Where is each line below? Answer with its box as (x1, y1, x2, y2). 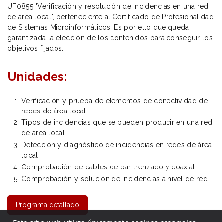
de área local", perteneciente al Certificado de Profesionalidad (7, 12, 214, 21)
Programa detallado (16, 200, 79, 209)
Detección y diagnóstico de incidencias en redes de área (21, 141, 212, 149)
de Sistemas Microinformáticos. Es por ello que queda (7, 23, 189, 31)
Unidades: (7, 69, 68, 84)
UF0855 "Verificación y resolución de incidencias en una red (7, 2, 209, 10)
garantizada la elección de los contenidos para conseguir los (7, 33, 213, 42)
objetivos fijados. (7, 44, 64, 52)
